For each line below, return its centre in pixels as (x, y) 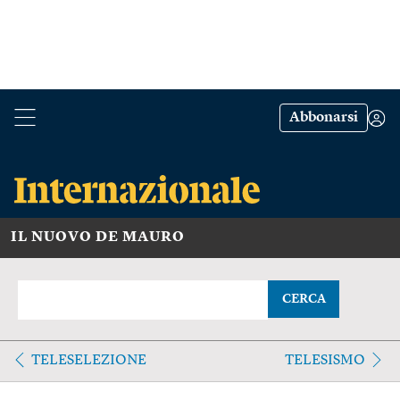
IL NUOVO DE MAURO (98, 237)
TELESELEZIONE (89, 360)
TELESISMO (325, 360)
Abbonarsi (324, 118)
